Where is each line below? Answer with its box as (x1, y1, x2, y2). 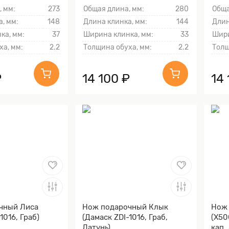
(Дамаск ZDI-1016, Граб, (82, 212, 168, 222)
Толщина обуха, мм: (83, 43, 152, 52)
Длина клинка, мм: (83, 17, 147, 27)
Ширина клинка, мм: (83, 30, 153, 39)
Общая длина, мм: (83, 5, 144, 14)
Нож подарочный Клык (82, 202, 168, 212)
